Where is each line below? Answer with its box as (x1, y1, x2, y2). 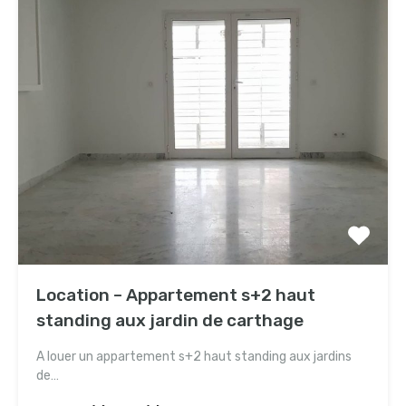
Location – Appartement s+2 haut (36, 285, 315, 306)
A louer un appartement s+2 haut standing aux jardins (36, 349, 352, 365)
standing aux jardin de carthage (36, 310, 304, 332)
